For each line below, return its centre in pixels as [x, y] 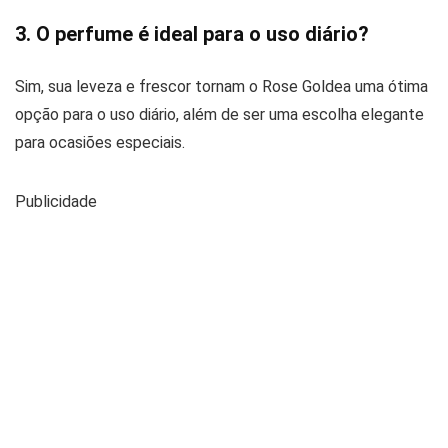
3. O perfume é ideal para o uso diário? [192, 33]
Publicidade [56, 201]
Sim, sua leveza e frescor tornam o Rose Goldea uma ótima [221, 86]
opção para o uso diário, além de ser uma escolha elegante [219, 114]
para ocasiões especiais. [100, 142]
